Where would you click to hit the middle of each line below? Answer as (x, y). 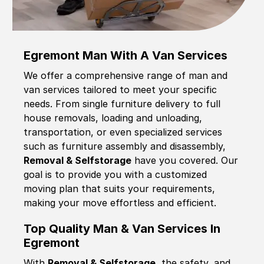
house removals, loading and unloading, (113, 118)
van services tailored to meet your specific (120, 90)
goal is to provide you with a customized (115, 174)
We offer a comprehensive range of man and (126, 75)
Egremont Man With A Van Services (126, 55)
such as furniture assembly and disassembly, (125, 146)
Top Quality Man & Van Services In (122, 229)
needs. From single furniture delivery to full (122, 104)
